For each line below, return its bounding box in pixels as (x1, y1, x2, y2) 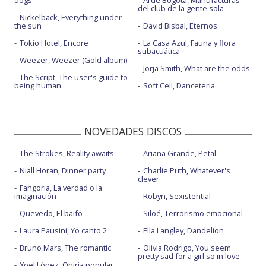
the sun (14, 20, 42, 31)
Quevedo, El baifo (20, 208, 83, 218)
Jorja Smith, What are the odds (142, 63, 250, 74)
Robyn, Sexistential (142, 191, 211, 201)
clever (137, 173, 159, 184)
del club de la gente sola (137, 3, 224, 14)
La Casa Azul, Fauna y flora (142, 37, 236, 48)
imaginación (14, 191, 56, 201)
